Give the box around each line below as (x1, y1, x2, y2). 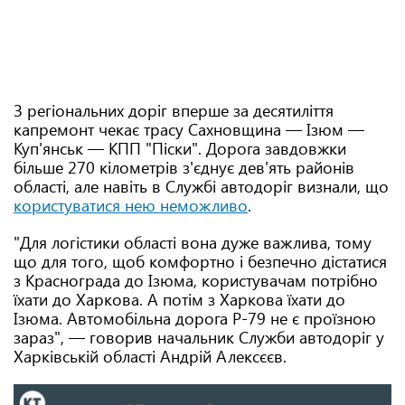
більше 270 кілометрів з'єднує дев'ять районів (14, 156, 354, 178)
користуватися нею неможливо (14, 194, 248, 216)
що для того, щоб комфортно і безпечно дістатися (14, 250, 387, 272)
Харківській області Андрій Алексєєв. (14, 345, 287, 367)
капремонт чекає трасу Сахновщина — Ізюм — (14, 118, 364, 140)
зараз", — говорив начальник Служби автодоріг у (14, 326, 384, 348)
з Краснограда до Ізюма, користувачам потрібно (14, 269, 378, 291)
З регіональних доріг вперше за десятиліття (14, 99, 334, 121)
